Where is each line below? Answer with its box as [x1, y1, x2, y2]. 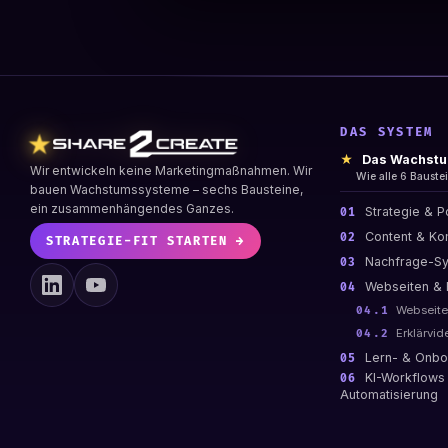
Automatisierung [340, 387, 439, 403]
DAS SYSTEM [340, 125, 434, 141]
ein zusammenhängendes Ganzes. [30, 201, 234, 217]
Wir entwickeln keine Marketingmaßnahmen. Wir [30, 163, 312, 179]
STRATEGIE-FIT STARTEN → [46, 233, 245, 249]
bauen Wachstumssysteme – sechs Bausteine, [30, 182, 303, 198]
